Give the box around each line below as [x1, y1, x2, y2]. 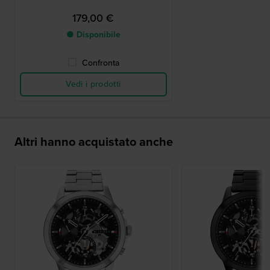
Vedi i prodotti [66, 78, 121, 91]
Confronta [81, 57, 119, 70]
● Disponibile [66, 28, 121, 42]
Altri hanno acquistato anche [14, 133, 173, 151]
